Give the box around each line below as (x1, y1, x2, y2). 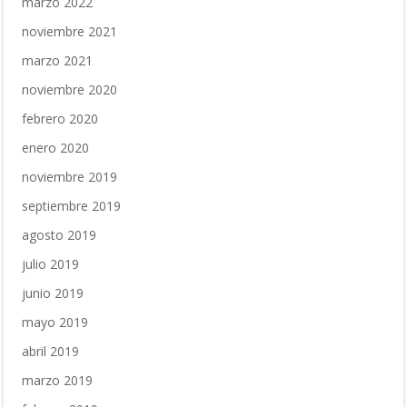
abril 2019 (22, 342, 79, 360)
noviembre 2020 (22, 81, 117, 98)
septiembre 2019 (22, 197, 121, 214)
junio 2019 (22, 284, 84, 302)
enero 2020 (22, 139, 89, 156)
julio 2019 (22, 255, 79, 273)
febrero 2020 (22, 110, 98, 127)
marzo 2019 (22, 372, 93, 389)
